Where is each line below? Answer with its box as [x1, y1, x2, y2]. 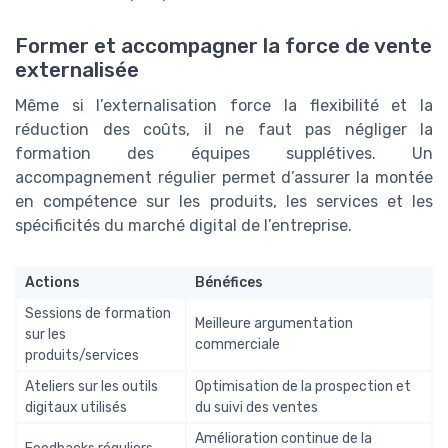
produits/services [25, 346, 139, 364]
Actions [25, 273, 80, 291]
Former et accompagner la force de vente [15, 33, 432, 58]
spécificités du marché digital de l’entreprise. [15, 215, 352, 235]
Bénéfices [195, 273, 263, 291]
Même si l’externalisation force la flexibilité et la [15, 95, 433, 115]
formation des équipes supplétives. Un [15, 143, 433, 163]
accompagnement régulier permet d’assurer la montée [15, 167, 433, 187]
